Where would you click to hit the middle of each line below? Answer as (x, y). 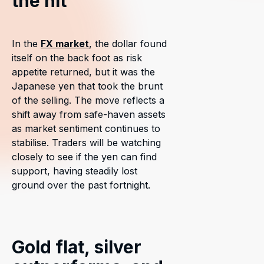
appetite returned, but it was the (83, 72)
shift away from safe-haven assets (89, 114)
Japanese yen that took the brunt (87, 86)
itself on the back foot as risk (77, 58)
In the (26, 44)
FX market (65, 44)
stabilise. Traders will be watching (86, 143)
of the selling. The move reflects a (88, 100)
